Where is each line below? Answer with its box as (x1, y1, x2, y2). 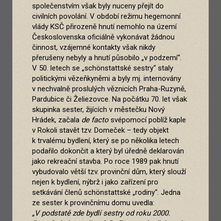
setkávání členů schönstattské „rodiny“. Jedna (32, 188, 181, 197)
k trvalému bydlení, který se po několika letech (32, 136, 179, 146)
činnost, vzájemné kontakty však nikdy (32, 43, 155, 52)
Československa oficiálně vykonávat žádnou (32, 33, 175, 42)
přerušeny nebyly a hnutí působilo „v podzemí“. (32, 53, 182, 63)
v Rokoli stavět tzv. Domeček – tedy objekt (32, 126, 169, 135)
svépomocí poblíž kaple (109, 115, 186, 125)
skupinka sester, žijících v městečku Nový (32, 105, 165, 114)
